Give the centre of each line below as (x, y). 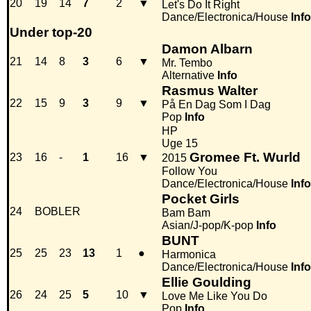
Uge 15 (180, 144)
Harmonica (189, 255)
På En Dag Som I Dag (216, 105)
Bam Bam (186, 213)
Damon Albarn (207, 49)
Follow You (190, 171)
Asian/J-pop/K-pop (208, 226)
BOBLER (58, 212)
